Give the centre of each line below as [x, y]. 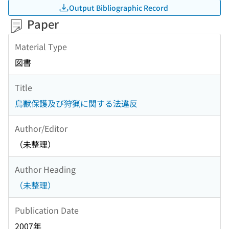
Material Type [41, 46]
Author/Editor [41, 128]
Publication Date [47, 210]
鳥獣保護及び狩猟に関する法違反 [76, 104]
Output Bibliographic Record [119, 7]
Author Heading [45, 169]
